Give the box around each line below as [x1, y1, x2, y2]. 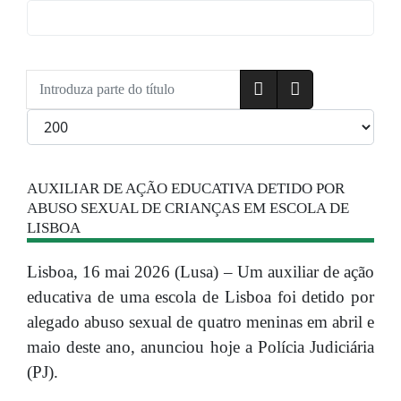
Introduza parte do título [26, 71, 196, 90]
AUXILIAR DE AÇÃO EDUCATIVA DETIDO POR [27, 180, 345, 198]
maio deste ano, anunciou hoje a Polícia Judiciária [27, 337, 374, 357]
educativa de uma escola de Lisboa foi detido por [27, 287, 374, 307]
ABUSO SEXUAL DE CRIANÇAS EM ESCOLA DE [27, 200, 349, 218]
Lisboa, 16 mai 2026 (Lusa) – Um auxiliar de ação [27, 262, 374, 282]
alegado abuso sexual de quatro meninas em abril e [27, 312, 374, 332]
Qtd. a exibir [26, 110, 112, 130]
